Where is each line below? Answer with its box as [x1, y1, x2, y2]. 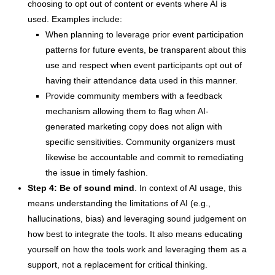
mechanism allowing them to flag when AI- [45, 106, 209, 116]
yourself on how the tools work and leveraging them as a [27, 244, 247, 254]
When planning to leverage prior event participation [45, 29, 244, 39]
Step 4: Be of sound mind [27, 182, 134, 193]
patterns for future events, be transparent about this [45, 44, 246, 55]
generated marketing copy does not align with [45, 121, 222, 131]
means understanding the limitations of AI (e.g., [27, 198, 211, 208]
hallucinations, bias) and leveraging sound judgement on [27, 213, 247, 223]
